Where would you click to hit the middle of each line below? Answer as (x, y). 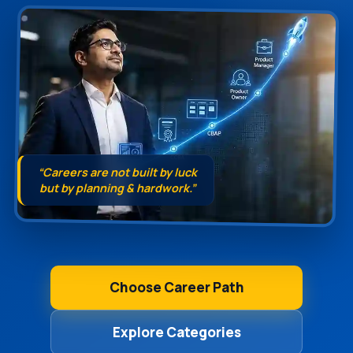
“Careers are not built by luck (117, 172)
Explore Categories (176, 332)
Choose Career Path (176, 287)
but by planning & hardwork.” (117, 188)
